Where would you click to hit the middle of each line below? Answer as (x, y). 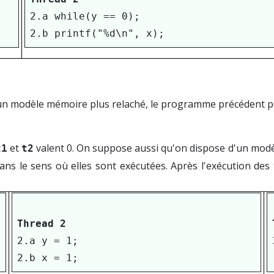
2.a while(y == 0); (85, 17)
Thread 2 (42, 224)
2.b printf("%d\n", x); (98, 34)
